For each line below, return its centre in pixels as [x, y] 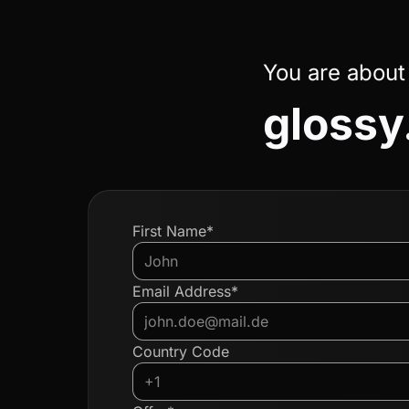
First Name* [173, 231]
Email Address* [185, 291]
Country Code [181, 351]
